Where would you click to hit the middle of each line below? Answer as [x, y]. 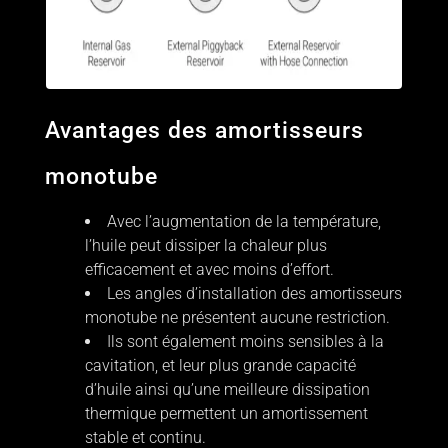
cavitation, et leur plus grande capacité [220, 366]
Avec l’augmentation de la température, [243, 222]
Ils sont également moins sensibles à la [245, 342]
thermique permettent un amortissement [226, 414]
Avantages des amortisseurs [204, 131]
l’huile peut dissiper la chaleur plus [205, 246]
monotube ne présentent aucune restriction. [237, 318]
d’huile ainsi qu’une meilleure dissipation [227, 390]
